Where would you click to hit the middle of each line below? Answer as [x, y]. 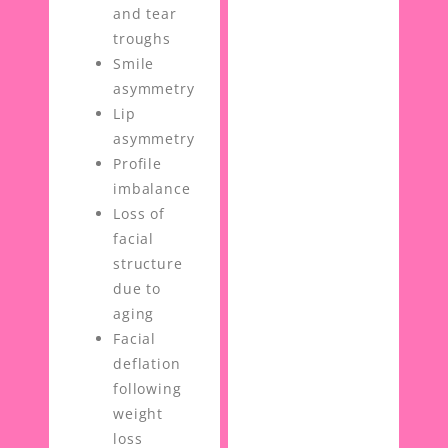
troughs [142, 39]
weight [138, 414]
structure [148, 264]
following [147, 389]
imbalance [152, 189]
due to [137, 289]
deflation [147, 364]
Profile [137, 164]
